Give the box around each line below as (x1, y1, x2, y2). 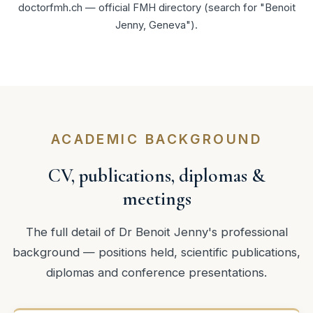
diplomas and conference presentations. (46, 265, 267, 279)
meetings (122, 187, 191, 211)
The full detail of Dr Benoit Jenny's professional (25, 224, 288, 239)
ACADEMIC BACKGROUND (50, 131, 263, 148)
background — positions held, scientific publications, (13, 245, 300, 259)
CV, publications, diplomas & (48, 164, 265, 188)
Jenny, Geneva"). (115, 18, 198, 31)
